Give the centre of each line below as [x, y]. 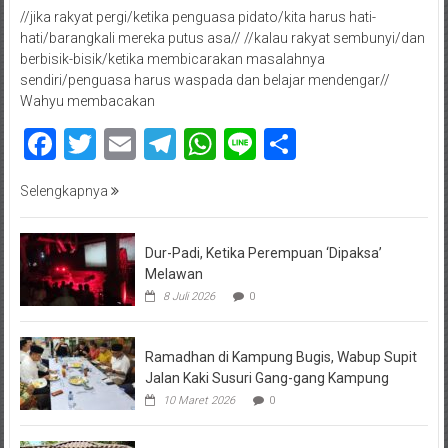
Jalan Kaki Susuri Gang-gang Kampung [266, 378]
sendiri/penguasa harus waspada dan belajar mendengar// [204, 80]
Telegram [241, 144]
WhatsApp [289, 144]
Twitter [144, 144]
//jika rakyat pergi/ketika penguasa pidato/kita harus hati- [197, 17]
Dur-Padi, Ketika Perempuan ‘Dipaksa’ [263, 253]
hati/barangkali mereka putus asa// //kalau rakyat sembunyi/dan [222, 38]
